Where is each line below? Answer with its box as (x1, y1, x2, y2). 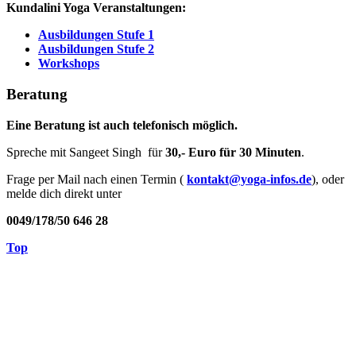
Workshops (38, 56, 99, 71)
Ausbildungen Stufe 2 (38, 42, 154, 56)
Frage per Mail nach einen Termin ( (6, 172, 187, 186)
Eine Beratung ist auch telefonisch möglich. (6, 118, 238, 132)
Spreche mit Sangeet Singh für (6, 145, 165, 159)
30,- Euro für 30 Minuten (165, 145, 301, 159)
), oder (311, 172, 344, 186)
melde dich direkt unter (6, 186, 122, 200)
